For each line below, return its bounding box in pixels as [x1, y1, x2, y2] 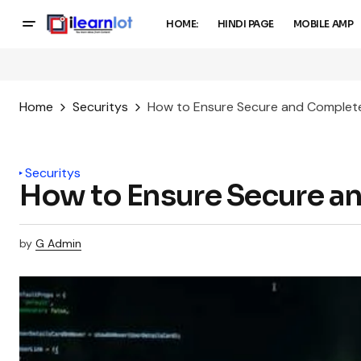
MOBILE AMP [293, 18, 354, 31]
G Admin [35, 236, 81, 251]
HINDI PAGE [217, 18, 274, 31]
